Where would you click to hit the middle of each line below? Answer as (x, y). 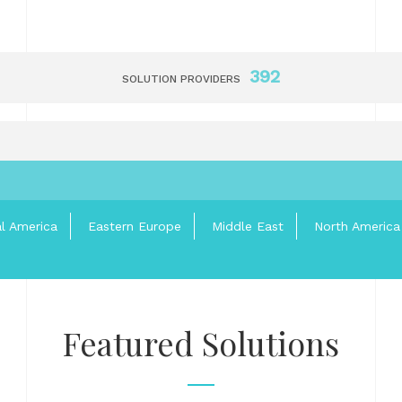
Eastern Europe (135, 226)
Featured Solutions (201, 343)
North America (357, 226)
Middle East (248, 226)
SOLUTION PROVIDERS (181, 79)
